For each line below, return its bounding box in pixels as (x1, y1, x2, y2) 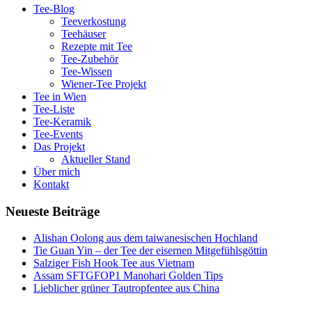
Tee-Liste (33, 102, 75, 115)
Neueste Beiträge (6, 203, 100, 219)
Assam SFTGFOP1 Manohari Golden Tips (33, 270, 223, 282)
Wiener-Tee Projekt (61, 77, 146, 90)
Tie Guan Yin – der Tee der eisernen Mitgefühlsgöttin (33, 244, 267, 257)
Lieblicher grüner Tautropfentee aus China (33, 282, 219, 295)
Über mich (33, 165, 80, 178)
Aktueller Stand (61, 153, 130, 165)
